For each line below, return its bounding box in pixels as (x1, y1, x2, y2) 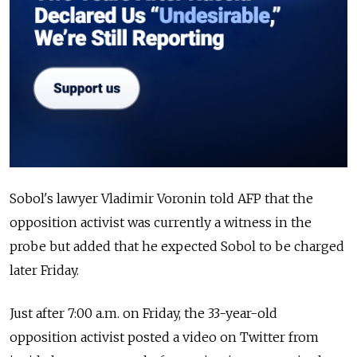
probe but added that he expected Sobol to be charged (10, 237, 344, 254)
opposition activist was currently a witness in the (10, 214, 312, 230)
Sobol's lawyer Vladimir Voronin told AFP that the (10, 190, 313, 206)
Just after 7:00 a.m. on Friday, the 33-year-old (10, 304, 277, 321)
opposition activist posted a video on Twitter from (10, 328, 319, 345)
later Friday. (10, 261, 79, 278)
